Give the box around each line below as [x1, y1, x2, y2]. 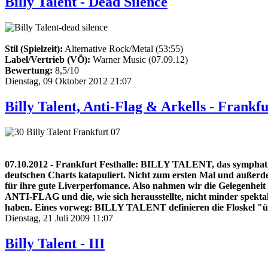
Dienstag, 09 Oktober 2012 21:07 [5, 76, 132, 87]
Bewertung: [5, 65, 53, 76]
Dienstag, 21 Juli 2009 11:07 [5, 213, 113, 224]
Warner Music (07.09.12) [90, 54, 188, 65]
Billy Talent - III [5, 236, 105, 252]
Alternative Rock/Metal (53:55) [63, 44, 183, 54]
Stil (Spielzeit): [5, 44, 63, 54]
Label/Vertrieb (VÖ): [5, 54, 90, 65]
